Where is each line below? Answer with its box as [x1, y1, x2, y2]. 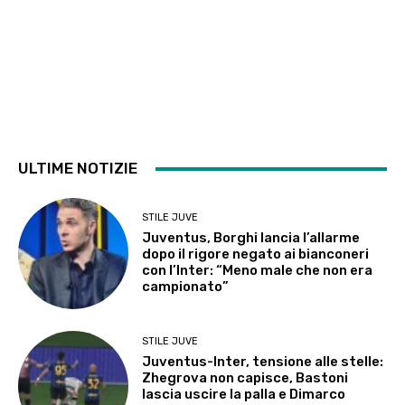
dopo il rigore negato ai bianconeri [142, 245, 370, 262]
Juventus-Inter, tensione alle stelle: [142, 353, 384, 371]
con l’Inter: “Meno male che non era [142, 261, 373, 278]
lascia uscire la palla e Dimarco [142, 386, 346, 403]
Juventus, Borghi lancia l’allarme [142, 229, 361, 246]
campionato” [142, 278, 230, 295]
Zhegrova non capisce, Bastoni [142, 370, 349, 387]
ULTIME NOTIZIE [18, 159, 137, 178]
